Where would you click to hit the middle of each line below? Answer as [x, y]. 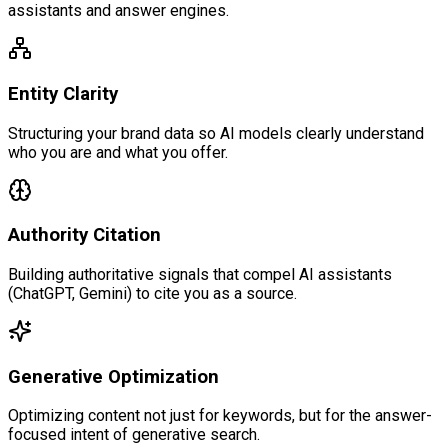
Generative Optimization [113, 376]
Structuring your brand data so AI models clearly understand [216, 133]
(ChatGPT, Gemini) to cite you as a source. [152, 293]
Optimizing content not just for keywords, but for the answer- [220, 416]
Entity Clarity [63, 93]
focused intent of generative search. [134, 435]
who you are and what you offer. [118, 152]
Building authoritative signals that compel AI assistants [200, 274]
